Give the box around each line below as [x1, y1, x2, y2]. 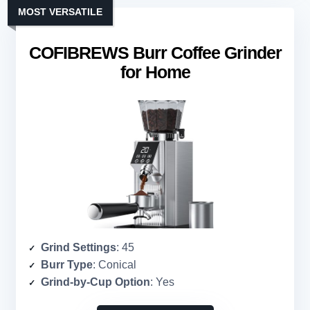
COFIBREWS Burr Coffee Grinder [28, 43, 282, 63]
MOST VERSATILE [18, 6, 102, 18]
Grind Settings [41, 241, 116, 254]
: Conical [93, 259, 136, 271]
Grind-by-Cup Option [41, 276, 150, 289]
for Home [120, 62, 190, 82]
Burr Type [41, 259, 93, 271]
